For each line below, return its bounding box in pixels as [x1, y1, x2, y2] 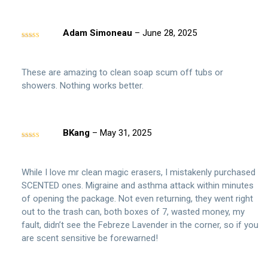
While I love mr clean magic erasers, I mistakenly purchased [22, 167, 255, 178]
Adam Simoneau [63, 28, 135, 39]
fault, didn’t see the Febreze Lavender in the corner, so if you [22, 220, 258, 231]
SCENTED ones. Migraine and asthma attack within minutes [22, 180, 254, 191]
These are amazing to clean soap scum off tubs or [22, 67, 223, 78]
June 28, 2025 [142, 28, 197, 39]
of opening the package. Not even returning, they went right [22, 193, 253, 205]
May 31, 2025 [100, 127, 151, 139]
